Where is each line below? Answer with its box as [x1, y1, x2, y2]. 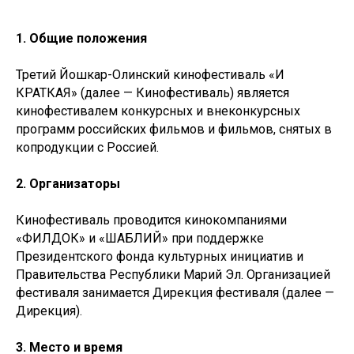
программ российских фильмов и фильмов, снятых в [16, 122, 332, 137]
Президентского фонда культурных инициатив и [16, 249, 303, 264]
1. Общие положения [16, 31, 147, 46]
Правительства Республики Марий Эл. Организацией [16, 267, 330, 282]
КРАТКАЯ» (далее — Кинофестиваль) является [16, 85, 289, 100]
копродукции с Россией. [16, 140, 159, 155]
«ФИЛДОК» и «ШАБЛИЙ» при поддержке [16, 231, 264, 246]
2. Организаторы [16, 176, 120, 191]
